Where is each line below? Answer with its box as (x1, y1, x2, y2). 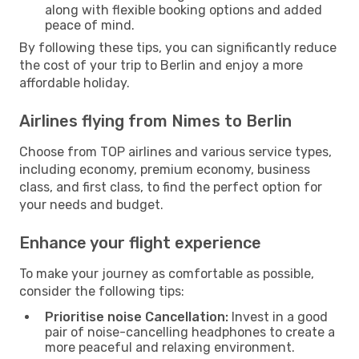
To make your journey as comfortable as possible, (19, 265, 314, 281)
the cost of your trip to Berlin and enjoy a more (19, 57, 303, 73)
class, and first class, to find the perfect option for (19, 179, 322, 195)
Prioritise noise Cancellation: (45, 309, 228, 325)
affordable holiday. (19, 75, 130, 91)
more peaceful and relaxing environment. (45, 339, 295, 355)
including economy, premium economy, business (19, 161, 310, 177)
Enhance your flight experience (19, 232, 261, 252)
